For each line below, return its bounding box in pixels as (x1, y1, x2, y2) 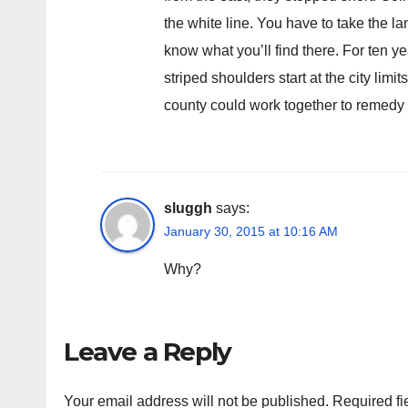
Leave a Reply (64, 335, 231, 367)
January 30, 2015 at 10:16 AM (164, 223, 338, 239)
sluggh (164, 199, 212, 216)
